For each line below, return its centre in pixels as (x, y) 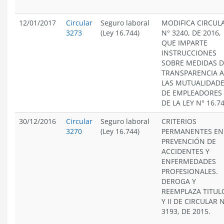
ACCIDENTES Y (185, 151)
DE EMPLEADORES (192, 93)
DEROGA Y (179, 181)
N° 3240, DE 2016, (191, 33)
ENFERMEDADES (189, 161)
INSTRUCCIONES (189, 53)
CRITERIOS (179, 121)
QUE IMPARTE (184, 43)
